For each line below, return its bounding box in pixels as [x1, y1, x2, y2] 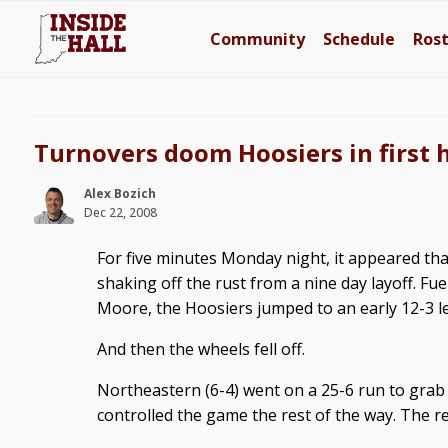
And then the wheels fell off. [96, 338, 305, 360]
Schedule [323, 28, 396, 50]
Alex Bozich [83, 185, 156, 202]
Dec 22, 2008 [83, 204, 157, 221]
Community [210, 28, 306, 50]
